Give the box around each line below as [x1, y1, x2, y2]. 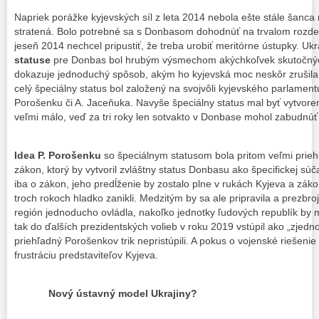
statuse [14, 53, 51, 66]
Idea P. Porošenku [14, 150, 104, 162]
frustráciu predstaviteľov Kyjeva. [14, 249, 158, 261]
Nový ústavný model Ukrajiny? [14, 288, 197, 300]
